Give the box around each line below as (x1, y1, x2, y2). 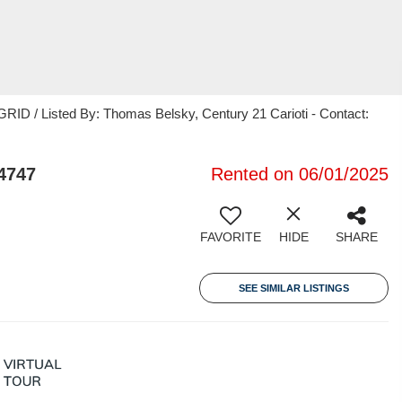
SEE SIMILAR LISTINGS (239, 283, 349, 293)
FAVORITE (200, 230, 261, 244)
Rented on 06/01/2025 (211, 164, 389, 184)
